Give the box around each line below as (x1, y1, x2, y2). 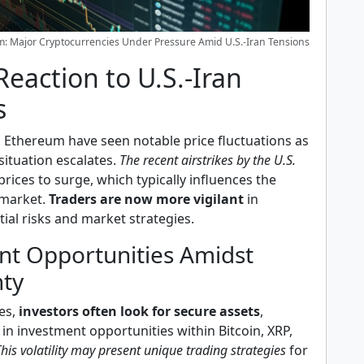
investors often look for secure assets (19, 302, 260, 320)
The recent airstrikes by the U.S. (119, 151, 296, 169)
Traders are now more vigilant (45, 190, 244, 208)
